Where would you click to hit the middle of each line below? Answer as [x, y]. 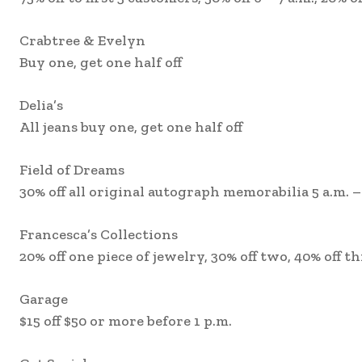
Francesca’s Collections [99, 235]
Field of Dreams [72, 170]
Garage [44, 299]
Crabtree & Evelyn [82, 41]
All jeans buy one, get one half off [131, 127]
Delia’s [41, 105]
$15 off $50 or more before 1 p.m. [126, 321]
